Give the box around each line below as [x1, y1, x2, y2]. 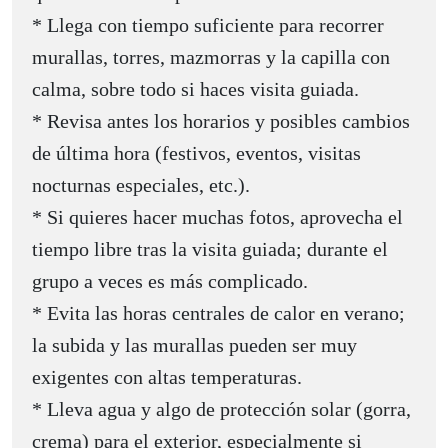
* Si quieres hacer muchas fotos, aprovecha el [32, 205, 403, 228]
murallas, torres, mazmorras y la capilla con [32, 45, 390, 68]
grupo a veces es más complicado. [32, 269, 308, 292]
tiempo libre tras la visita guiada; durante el [32, 237, 388, 260]
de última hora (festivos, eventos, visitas [32, 141, 361, 164]
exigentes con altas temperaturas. [32, 365, 302, 388]
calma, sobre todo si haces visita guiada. [32, 77, 359, 100]
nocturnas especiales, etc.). [32, 173, 250, 196]
